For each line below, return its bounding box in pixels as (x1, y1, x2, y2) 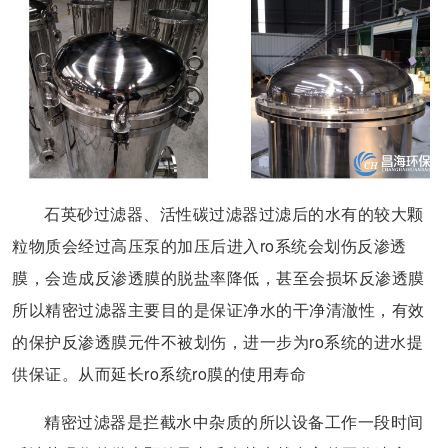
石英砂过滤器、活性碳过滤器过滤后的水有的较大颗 (44, 201, 424, 225)
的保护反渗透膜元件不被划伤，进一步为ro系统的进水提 (12, 329, 423, 353)
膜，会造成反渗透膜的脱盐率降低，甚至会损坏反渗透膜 (12, 265, 425, 289)
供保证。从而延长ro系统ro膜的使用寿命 (12, 361, 306, 385)
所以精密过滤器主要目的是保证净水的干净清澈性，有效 (12, 297, 425, 321)
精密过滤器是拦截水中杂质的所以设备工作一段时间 (44, 409, 424, 433)
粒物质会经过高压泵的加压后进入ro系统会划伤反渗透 (12, 233, 407, 257)
